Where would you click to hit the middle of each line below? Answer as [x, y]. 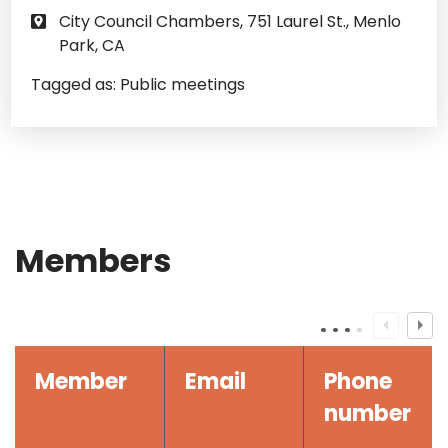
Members [93, 260]
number [368, 413]
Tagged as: [75, 84]
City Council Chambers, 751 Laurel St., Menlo [230, 21]
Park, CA [94, 45]
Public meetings [182, 84]
